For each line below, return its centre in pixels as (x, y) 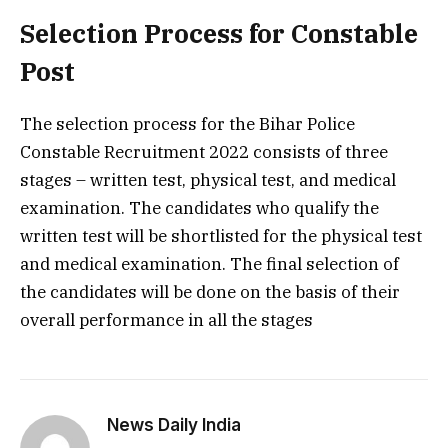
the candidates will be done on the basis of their (210, 292)
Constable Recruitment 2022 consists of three (204, 152)
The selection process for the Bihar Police (187, 124)
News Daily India (174, 425)
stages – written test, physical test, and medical (208, 180)
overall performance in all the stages (166, 320)
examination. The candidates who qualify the (199, 208)
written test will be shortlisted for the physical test (221, 236)
